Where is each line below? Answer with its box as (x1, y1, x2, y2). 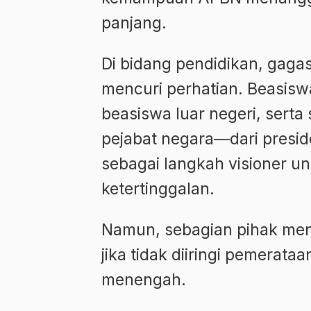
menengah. (101, 269, 186, 289)
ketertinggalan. (101, 178, 215, 199)
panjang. (101, 12, 167, 33)
